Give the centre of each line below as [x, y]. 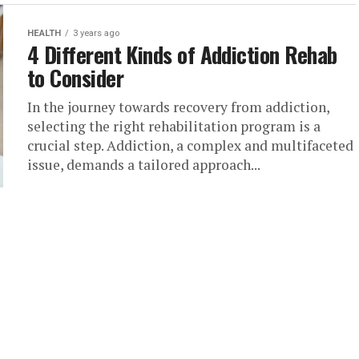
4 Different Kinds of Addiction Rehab [182, 54]
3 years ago [96, 33]
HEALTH [44, 33]
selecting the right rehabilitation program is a [174, 126]
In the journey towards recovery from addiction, [178, 107]
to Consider [76, 78]
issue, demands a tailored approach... [144, 165]
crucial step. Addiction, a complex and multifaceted [190, 145]
